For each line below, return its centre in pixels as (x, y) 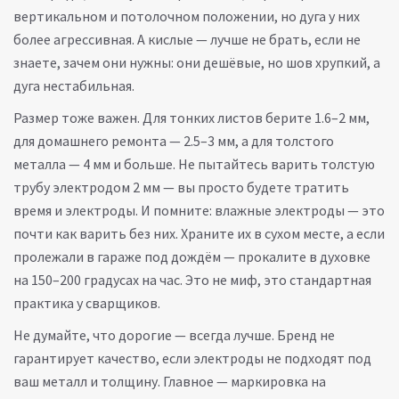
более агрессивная (73, 39)
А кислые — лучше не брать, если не (248, 39)
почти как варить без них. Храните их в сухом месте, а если (199, 233)
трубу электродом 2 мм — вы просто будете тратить (181, 187)
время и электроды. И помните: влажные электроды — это (199, 210)
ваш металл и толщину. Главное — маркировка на (170, 381)
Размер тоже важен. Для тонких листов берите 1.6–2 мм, (191, 118)
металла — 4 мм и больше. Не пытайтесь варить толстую (194, 164)
